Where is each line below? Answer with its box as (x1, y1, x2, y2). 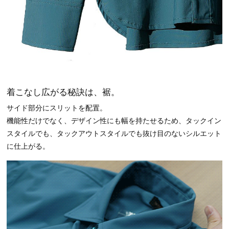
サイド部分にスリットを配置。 (7, 103, 107, 112)
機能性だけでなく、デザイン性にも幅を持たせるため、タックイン (7, 116, 221, 125)
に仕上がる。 (7, 142, 50, 151)
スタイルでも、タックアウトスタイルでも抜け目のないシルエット (7, 129, 221, 138)
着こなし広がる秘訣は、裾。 (7, 87, 120, 98)
